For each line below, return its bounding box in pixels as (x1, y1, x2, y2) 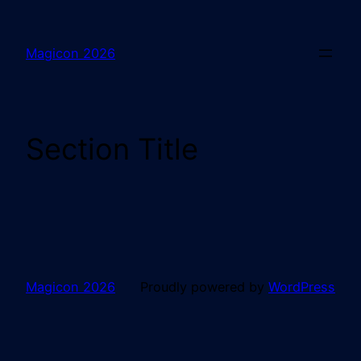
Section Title (26, 131, 198, 168)
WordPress (268, 278, 335, 295)
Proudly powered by (140, 278, 268, 295)
